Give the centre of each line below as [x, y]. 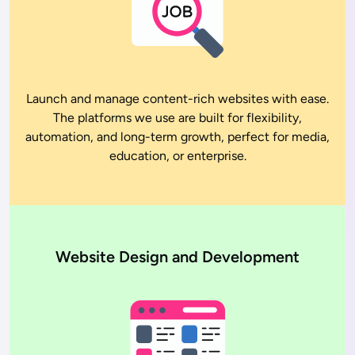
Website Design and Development [177, 256]
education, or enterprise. [177, 155]
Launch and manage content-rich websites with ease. [177, 98]
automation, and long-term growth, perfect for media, [177, 136]
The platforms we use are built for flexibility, [177, 117]
